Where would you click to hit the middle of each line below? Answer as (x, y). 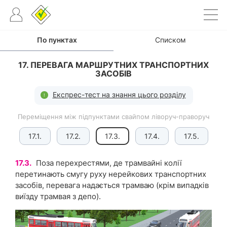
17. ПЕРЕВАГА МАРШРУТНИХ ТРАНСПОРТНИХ (113, 65)
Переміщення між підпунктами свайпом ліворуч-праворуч (113, 117)
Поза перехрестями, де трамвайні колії (108, 163)
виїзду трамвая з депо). (58, 196)
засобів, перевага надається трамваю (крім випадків (112, 185)
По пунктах (57, 40)
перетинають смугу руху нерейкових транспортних (111, 174)
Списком (170, 40)
